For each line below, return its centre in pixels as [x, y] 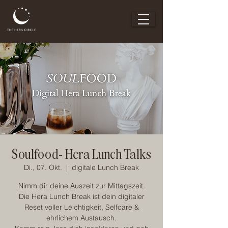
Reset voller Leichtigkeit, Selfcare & [81, 207]
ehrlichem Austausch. [81, 218]
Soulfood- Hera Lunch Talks [81, 153]
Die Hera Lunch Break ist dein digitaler [81, 196]
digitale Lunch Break [105, 167]
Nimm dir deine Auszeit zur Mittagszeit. [81, 186]
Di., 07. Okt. [43, 167]
